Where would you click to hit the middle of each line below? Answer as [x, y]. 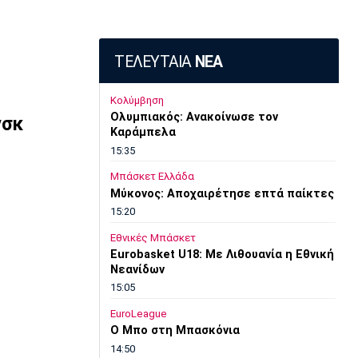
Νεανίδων [137, 270]
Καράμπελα [143, 133]
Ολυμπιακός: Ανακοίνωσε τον [194, 117]
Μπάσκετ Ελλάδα [152, 177]
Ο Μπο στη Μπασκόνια [175, 331]
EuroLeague [138, 313]
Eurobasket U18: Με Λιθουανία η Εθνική [222, 255]
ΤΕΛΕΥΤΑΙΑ [155, 62]
